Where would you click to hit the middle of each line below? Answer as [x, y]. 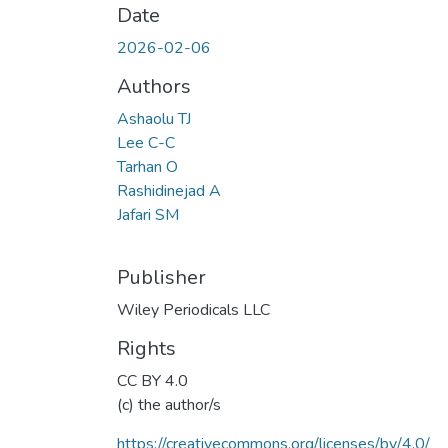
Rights [146, 348]
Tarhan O [147, 166]
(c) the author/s [169, 404]
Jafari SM [148, 214]
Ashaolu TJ [154, 118]
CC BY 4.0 [152, 380]
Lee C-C [146, 142]
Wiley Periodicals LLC [193, 309]
